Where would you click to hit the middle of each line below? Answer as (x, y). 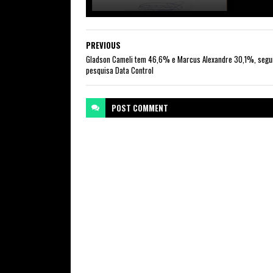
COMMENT (150, 108)
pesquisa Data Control (119, 70)
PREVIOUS (103, 45)
